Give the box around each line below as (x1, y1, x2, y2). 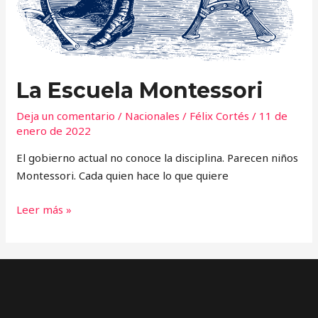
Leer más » (16, 202, 72, 216)
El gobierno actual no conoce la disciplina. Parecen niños (16, 150, 299, 165)
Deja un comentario (16, 109, 116, 124)
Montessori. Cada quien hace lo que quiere (16, 168, 229, 183)
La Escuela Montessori (16, 77, 264, 104)
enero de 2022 (16, 124, 92, 138)
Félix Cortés (190, 109, 253, 124)
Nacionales (125, 109, 180, 124)
